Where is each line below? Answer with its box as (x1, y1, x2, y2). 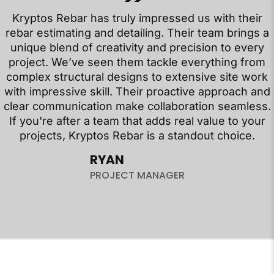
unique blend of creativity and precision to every (10, 41, 264, 54)
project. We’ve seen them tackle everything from (9, 56, 265, 69)
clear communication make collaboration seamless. (3, 100, 271, 113)
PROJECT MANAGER (89, 168, 185, 183)
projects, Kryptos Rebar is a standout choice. (19, 129, 255, 143)
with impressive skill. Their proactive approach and (4, 85, 270, 98)
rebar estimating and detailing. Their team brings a (5, 26, 269, 40)
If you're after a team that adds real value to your (9, 114, 265, 128)
